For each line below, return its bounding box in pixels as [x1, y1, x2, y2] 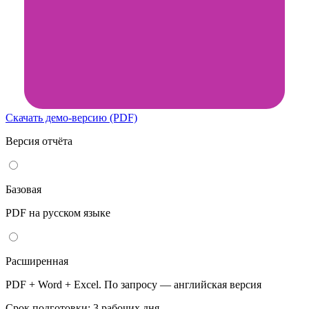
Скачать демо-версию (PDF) [6, 111, 137, 123]
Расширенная [6, 255, 68, 267]
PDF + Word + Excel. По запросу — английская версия [6, 278, 261, 290]
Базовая [6, 183, 41, 195]
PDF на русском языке [6, 206, 110, 219]
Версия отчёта [6, 134, 72, 147]
